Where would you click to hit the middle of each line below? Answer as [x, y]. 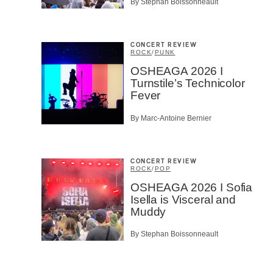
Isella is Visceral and [183, 199]
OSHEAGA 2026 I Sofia [192, 187]
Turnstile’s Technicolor [188, 83]
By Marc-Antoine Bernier [171, 118]
